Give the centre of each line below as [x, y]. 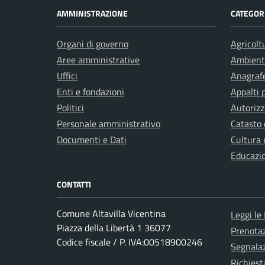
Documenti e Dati [92, 140]
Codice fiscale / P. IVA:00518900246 [130, 242]
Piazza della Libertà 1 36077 [114, 228]
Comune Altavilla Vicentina [111, 214]
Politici [70, 108]
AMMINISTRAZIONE [92, 13]
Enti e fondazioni [91, 92]
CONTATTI [74, 184]
